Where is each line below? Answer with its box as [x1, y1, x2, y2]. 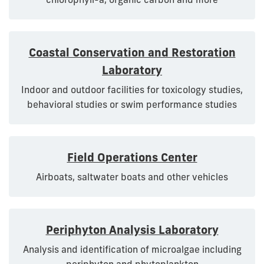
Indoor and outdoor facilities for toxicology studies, [21, 84, 243, 96]
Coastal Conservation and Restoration [28, 45, 236, 60]
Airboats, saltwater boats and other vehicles [36, 170, 228, 183]
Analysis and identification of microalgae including [22, 243, 242, 255]
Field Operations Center [67, 150, 197, 165]
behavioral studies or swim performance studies [27, 98, 237, 111]
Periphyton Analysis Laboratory [45, 222, 219, 237]
